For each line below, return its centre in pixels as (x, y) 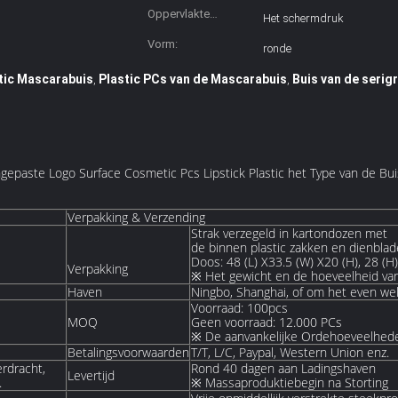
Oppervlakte (179, 14)
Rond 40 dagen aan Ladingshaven (283, 368)
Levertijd (91, 375)
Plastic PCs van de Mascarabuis (193, 79)
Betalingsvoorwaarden (128, 352)
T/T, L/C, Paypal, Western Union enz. (290, 352)
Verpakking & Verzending (136, 217)
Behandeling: (181, 35)
